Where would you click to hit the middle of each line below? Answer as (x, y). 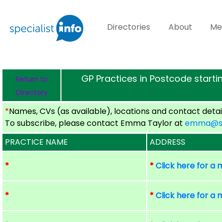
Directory (31, 93)
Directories (129, 27)
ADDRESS (168, 142)
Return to (31, 79)
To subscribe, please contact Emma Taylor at (95, 123)
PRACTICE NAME (37, 142)
